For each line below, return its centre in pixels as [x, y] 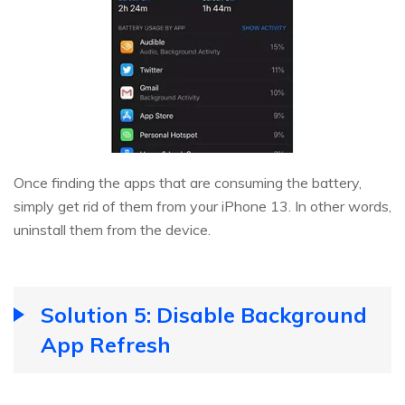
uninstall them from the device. [112, 230]
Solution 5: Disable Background [204, 315]
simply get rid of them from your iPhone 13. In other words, [202, 207]
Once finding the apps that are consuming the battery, [188, 183]
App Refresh [106, 345]
